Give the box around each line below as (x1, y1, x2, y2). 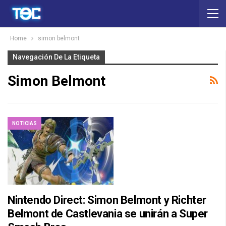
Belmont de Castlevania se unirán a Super (8, 207, 208, 220)
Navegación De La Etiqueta (13, 53, 100, 61)
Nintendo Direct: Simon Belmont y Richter (8, 194, 207, 207)
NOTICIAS (12, 120, 37, 126)
